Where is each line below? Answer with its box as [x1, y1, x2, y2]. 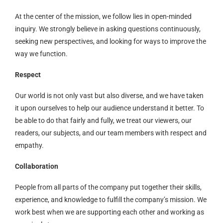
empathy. [15, 141, 44, 149]
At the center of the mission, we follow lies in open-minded [15, 12, 192, 20]
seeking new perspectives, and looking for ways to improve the [15, 37, 206, 45]
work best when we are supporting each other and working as [15, 208, 204, 216]
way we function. [15, 49, 68, 58]
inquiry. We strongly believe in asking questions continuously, [15, 24, 201, 33]
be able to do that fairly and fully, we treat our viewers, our [15, 116, 192, 124]
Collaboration [15, 162, 58, 170]
